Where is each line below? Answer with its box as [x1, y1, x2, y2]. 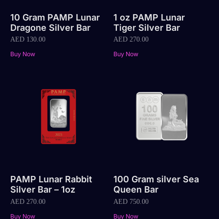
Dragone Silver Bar [10, 22, 91, 33]
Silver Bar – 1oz [10, 184, 76, 195]
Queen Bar [113, 184, 158, 195]
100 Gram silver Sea [113, 174, 199, 185]
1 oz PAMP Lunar [113, 12, 185, 22]
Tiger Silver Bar [113, 22, 180, 33]
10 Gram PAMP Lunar [10, 12, 100, 22]
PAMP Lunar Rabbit [10, 174, 92, 185]
